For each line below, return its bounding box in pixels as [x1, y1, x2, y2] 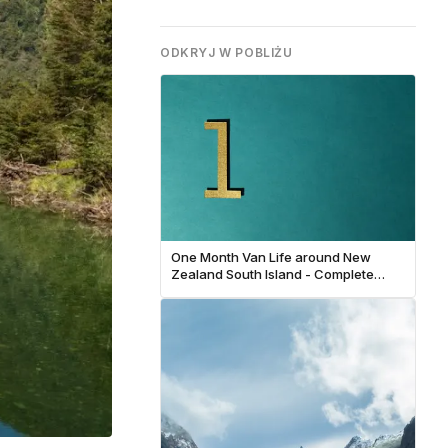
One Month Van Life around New [171, 249, 371, 266]
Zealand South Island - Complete [171, 266, 374, 283]
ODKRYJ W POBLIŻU [160, 45, 293, 60]
